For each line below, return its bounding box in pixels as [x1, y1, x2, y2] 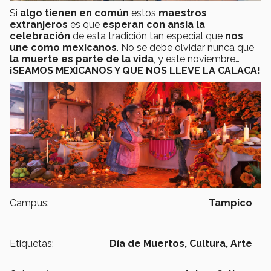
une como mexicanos [10, 42, 117, 54]
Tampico [209, 197, 252, 209]
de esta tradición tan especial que [70, 30, 225, 42]
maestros [158, 7, 207, 19]
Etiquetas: [10, 238, 54, 250]
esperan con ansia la [102, 19, 205, 31]
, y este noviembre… [154, 53, 240, 65]
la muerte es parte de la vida [10, 53, 154, 65]
